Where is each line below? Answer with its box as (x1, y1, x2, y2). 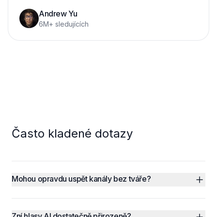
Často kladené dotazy (12, 126, 133, 140)
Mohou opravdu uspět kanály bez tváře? (12, 174, 151, 184)
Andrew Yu (39, 9, 77, 18)
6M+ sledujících (39, 20, 89, 28)
